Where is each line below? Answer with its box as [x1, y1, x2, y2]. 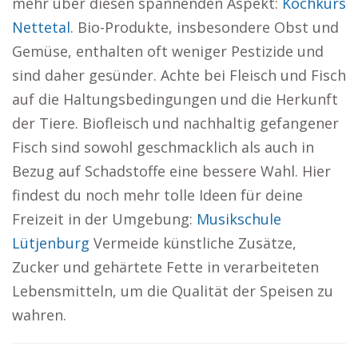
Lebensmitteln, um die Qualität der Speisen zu [12, 281, 333, 300]
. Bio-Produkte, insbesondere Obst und [70, 18, 339, 37]
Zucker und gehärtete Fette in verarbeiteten [12, 257, 319, 276]
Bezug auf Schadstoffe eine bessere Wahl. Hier [12, 161, 331, 181]
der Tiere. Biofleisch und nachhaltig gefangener [12, 113, 339, 133]
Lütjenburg [12, 233, 89, 253]
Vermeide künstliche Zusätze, [89, 233, 296, 253]
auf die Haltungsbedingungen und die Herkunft [12, 89, 338, 109]
